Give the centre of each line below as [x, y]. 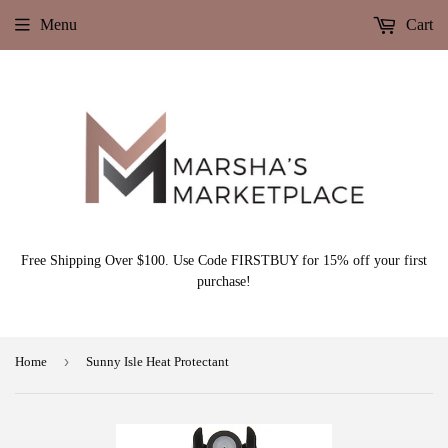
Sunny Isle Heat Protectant [157, 361]
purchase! [224, 281]
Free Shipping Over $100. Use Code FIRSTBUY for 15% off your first [224, 260]
